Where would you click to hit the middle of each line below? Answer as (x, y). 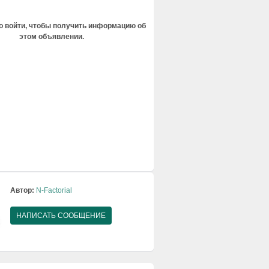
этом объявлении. (52, 37)
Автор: (22, 191)
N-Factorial (54, 191)
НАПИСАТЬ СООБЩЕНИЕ (61, 216)
